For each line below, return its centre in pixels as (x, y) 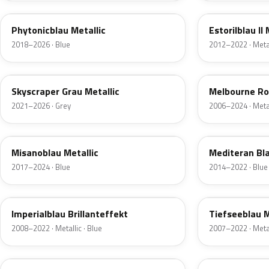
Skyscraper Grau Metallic (65, 92)
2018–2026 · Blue (41, 45)
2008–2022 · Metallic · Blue (57, 228)
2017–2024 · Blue (41, 167)
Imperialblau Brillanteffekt (70, 214)
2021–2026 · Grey (41, 106)
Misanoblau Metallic (55, 153)
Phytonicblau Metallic (59, 30)
